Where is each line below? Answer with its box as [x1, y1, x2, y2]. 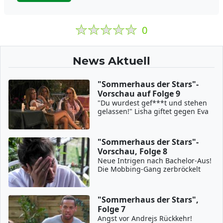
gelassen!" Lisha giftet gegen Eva [98, 107, 209, 116]
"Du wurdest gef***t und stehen [98, 98, 208, 108]
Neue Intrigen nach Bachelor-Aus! [98, 156, 212, 165]
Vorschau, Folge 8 [98, 146, 168, 157]
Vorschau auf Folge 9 [98, 88, 181, 99]
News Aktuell [73, 54, 150, 67]
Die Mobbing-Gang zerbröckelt [98, 164, 201, 174]
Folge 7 [98, 204, 126, 215]
